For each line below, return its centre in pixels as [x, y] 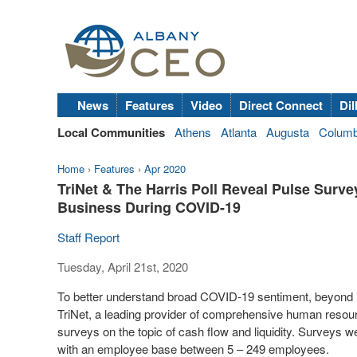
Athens [193, 132]
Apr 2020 [165, 169]
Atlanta [239, 132]
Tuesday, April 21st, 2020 [123, 267]
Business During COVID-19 [149, 207]
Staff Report [88, 237]
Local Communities [111, 132]
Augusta [288, 132]
